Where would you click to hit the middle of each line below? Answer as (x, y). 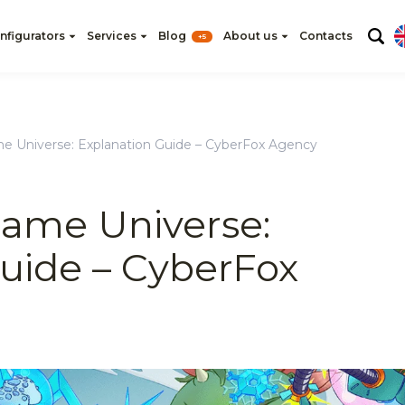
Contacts (325, 36)
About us (250, 36)
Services (111, 36)
